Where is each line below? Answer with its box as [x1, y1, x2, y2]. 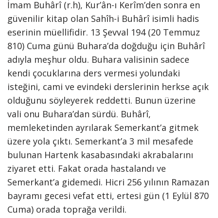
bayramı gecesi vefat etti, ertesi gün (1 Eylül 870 [7, 190, 209, 201]
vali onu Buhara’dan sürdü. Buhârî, [7, 108, 151, 120]
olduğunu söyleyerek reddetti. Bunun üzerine [7, 94, 196, 106]
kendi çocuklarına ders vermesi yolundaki [7, 67, 180, 79]
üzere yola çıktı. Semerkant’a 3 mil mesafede [7, 135, 193, 147]
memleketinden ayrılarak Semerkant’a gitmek [7, 122, 199, 133]
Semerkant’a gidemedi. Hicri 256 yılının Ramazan [7, 176, 209, 188]
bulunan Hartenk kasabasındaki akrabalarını [7, 149, 193, 161]
